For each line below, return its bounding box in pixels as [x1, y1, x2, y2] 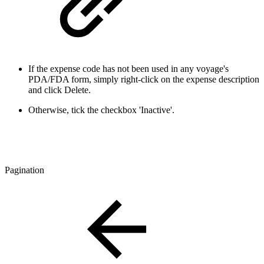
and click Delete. [28, 85, 93, 95]
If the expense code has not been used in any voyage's [28, 64, 229, 74]
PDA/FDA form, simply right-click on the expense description [28, 74, 259, 85]
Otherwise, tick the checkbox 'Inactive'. [28, 105, 177, 115]
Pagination [5, 165, 44, 176]
